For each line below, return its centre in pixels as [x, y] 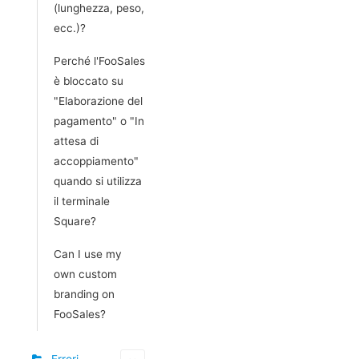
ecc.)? [70, 28]
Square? [75, 221]
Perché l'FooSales [99, 61]
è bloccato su [89, 81]
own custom [85, 274]
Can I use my [88, 254]
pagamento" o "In [99, 121]
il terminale [82, 201]
